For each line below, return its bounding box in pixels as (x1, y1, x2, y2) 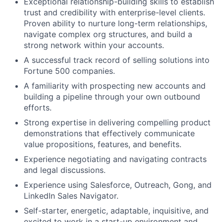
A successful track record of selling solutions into (24, 55, 210, 65)
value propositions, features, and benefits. (24, 139, 181, 150)
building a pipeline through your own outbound (24, 92, 200, 102)
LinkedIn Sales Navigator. (24, 191, 118, 201)
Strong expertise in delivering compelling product (24, 117, 211, 128)
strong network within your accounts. (24, 40, 164, 51)
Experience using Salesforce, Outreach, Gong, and (24, 180, 212, 190)
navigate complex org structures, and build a (24, 29, 192, 40)
